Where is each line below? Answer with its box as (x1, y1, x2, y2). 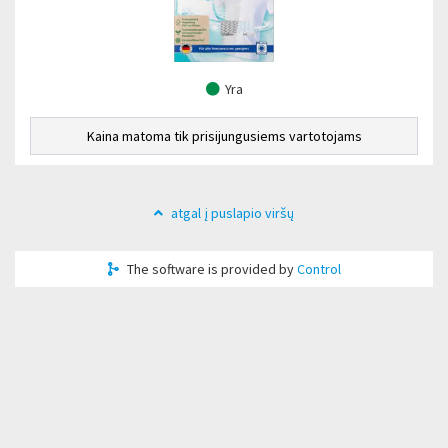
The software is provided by (123, 260, 297, 278)
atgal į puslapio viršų (168, 204, 294, 222)
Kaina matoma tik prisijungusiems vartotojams (86, 127, 362, 145)
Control (296, 260, 341, 278)
